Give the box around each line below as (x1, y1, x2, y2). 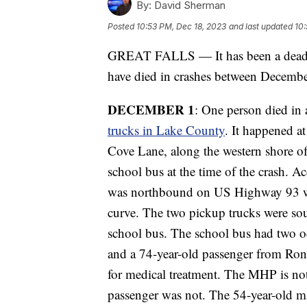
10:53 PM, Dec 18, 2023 (136, 21, 226, 32)
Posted (108, 21, 136, 32)
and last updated (229, 21, 293, 32)
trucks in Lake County (108, 121, 225, 138)
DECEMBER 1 (108, 99, 195, 119)
